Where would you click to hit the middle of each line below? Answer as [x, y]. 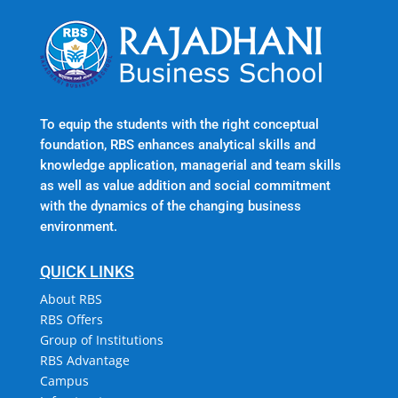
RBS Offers [71, 320]
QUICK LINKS [87, 272]
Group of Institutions [101, 340]
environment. [78, 227]
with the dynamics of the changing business [170, 207]
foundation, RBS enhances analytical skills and [177, 145]
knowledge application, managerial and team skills [190, 166]
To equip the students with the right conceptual [179, 125]
